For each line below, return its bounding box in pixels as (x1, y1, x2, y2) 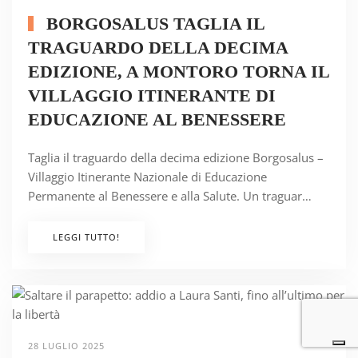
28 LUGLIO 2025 (28, 340, 105, 352)
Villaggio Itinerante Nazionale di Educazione (28, 169, 267, 185)
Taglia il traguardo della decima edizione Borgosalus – (28, 149, 324, 165)
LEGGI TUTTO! (53, 231, 120, 243)
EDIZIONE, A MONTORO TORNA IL (28, 62, 329, 82)
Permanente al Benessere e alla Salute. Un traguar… (28, 188, 312, 204)
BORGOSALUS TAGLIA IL (41, 14, 265, 34)
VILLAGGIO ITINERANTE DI (28, 86, 276, 105)
